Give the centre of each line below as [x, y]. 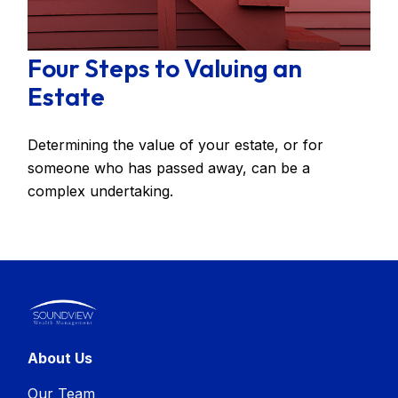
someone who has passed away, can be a [169, 167]
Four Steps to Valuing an [165, 68]
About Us [60, 358]
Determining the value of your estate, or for [176, 144]
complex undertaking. [101, 191]
